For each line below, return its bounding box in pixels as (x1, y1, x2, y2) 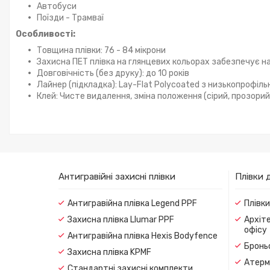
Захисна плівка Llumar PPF (67, 214, 174, 225)
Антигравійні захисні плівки (58, 171, 175, 182)
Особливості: (16, 28, 75, 39)
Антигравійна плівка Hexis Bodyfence (67, 230, 218, 241)
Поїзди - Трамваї (37, 12, 104, 23)
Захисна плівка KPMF (67, 246, 151, 257)
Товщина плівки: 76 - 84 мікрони (37, 45, 166, 55)
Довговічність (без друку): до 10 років (37, 67, 189, 78)
